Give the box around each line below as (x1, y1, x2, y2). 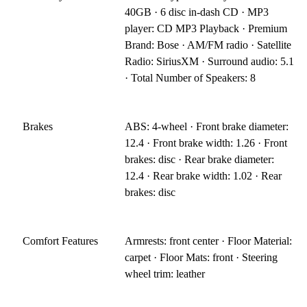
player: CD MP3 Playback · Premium (125, 22, 288, 34)
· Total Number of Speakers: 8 (125, 71, 256, 84)
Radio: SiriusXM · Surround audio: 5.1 (125, 55, 295, 67)
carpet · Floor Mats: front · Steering (125, 251, 278, 263)
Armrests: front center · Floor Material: (125, 234, 293, 247)
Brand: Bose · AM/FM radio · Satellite (125, 38, 292, 51)
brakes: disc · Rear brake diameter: (125, 153, 275, 165)
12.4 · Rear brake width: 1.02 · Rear (125, 169, 282, 182)
